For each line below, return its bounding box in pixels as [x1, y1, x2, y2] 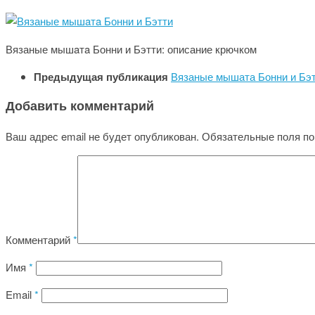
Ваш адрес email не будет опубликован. [6, 128, 199, 143]
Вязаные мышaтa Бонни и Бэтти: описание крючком [6, 41, 257, 56]
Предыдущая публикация [34, 68, 171, 84]
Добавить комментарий [6, 96, 154, 115]
